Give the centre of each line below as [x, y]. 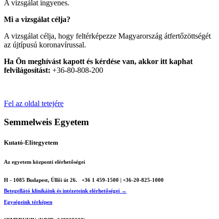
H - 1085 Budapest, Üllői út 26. [41, 180]
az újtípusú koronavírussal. [45, 44]
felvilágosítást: [28, 70]
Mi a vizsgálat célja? [37, 19]
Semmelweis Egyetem [46, 122]
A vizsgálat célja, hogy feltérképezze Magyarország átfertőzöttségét [107, 36]
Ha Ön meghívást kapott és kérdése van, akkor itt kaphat [98, 61]
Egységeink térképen [28, 202]
